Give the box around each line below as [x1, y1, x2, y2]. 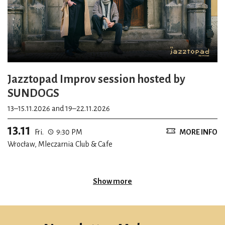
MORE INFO [179, 128, 217, 136]
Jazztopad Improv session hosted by [8, 73, 185, 85]
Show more [93, 177, 132, 185]
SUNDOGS [8, 87, 59, 99]
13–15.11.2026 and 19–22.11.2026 [65, 104, 110, 113]
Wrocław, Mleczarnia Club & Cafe [8, 140, 113, 148]
